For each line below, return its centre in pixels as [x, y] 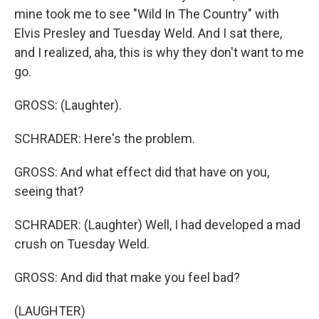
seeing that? [49, 191]
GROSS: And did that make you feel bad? [127, 277]
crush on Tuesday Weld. [82, 244]
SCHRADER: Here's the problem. [105, 138]
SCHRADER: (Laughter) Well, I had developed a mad [157, 225]
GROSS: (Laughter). [68, 105]
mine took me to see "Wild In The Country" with [147, 14]
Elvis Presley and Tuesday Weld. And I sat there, [148, 33]
